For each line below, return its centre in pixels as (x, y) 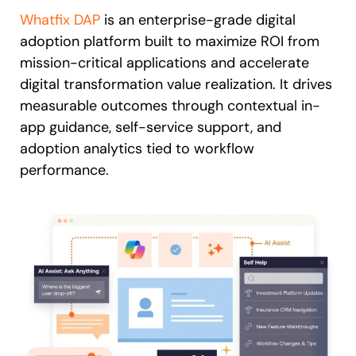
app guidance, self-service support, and (151, 128)
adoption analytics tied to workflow (137, 149)
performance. (66, 170)
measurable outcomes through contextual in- (170, 106)
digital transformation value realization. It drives (176, 85)
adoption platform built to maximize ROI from (170, 42)
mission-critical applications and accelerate (164, 63)
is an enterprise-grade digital (198, 20)
